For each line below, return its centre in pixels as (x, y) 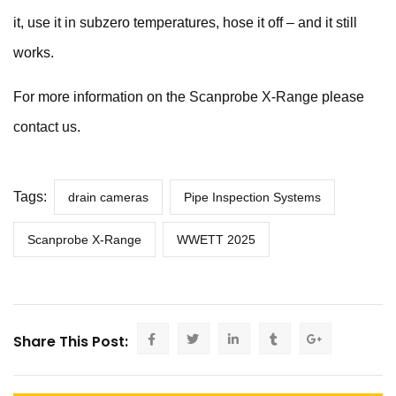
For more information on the (101, 96)
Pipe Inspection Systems (252, 197)
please (341, 96)
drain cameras (108, 197)
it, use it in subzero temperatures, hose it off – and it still (185, 22)
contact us (45, 126)
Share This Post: (71, 341)
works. (34, 52)
